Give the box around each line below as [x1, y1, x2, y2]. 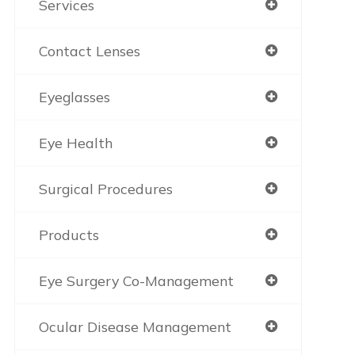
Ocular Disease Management [38, 318, 231, 335]
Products [38, 226, 99, 243]
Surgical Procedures [38, 180, 173, 197]
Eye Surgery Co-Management [38, 272, 234, 289]
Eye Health [38, 134, 113, 151]
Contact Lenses [38, 42, 140, 59]
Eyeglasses [38, 88, 110, 105]
